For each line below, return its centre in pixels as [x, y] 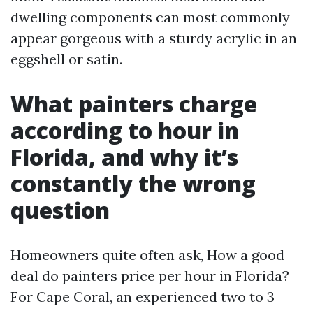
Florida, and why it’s [124, 157]
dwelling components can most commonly [150, 17]
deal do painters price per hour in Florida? [150, 276]
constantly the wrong [133, 183]
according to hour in [125, 130]
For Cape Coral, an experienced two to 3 [143, 297]
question [60, 210]
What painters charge [134, 104]
